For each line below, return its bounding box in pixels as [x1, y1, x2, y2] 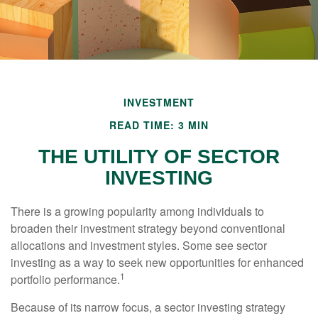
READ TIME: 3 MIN [109, 118, 209, 132]
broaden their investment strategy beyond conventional [11, 220, 285, 236]
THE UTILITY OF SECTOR [38, 146, 280, 168]
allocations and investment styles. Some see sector [11, 237, 267, 253]
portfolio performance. [11, 271, 120, 287]
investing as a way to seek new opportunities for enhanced [11, 254, 304, 270]
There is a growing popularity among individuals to [11, 203, 264, 219]
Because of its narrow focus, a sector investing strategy [11, 299, 285, 315]
